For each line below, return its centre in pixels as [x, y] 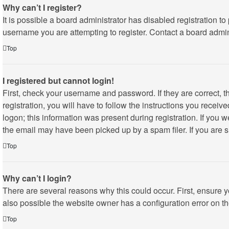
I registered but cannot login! [58, 81]
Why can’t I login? [37, 178]
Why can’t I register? [42, 7]
